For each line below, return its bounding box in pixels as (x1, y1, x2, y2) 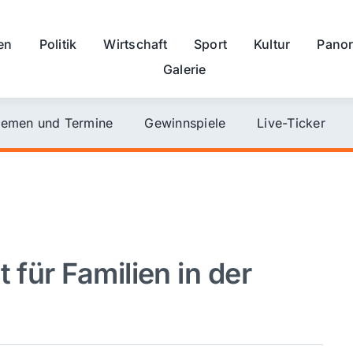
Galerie (162, 61, 206, 77)
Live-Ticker (257, 114, 325, 131)
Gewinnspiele (144, 114, 226, 131)
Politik (39, 35, 77, 52)
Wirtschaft (103, 35, 167, 52)
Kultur (254, 35, 291, 52)
